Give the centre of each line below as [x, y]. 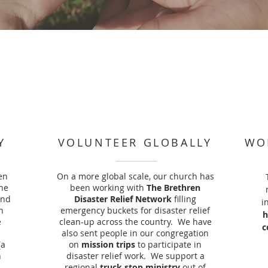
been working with [108, 188]
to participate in [168, 244]
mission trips [108, 244]
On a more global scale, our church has [135, 176]
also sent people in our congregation [135, 233]
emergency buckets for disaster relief [135, 210]
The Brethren [173, 188]
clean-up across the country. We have [135, 222]
